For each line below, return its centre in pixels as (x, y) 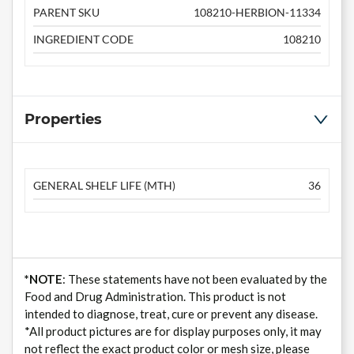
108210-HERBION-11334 (257, 13)
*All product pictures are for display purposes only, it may (173, 331)
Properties (63, 120)
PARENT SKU (66, 13)
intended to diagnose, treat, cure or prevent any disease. (171, 314)
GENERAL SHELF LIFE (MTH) (104, 186)
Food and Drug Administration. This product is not (155, 297)
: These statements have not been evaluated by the (195, 279)
